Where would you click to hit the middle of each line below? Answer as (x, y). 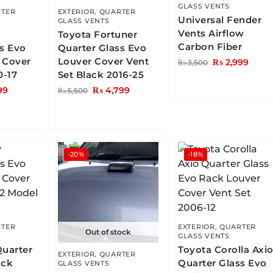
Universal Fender (220, 20)
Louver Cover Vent (103, 62)
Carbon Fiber (210, 47)
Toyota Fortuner (97, 35)
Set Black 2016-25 (101, 75)
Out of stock (108, 232)
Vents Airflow (211, 34)
